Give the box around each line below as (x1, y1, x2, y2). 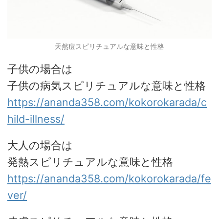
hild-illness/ (7, 112, 65, 125)
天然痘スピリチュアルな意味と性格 (55, 42, 164, 50)
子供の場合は (7, 62, 73, 75)
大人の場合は (7, 138, 73, 152)
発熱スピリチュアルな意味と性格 (7, 155, 173, 168)
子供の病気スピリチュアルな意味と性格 (7, 79, 206, 92)
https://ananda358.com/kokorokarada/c (7, 95, 207, 109)
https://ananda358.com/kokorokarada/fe (7, 172, 211, 185)
